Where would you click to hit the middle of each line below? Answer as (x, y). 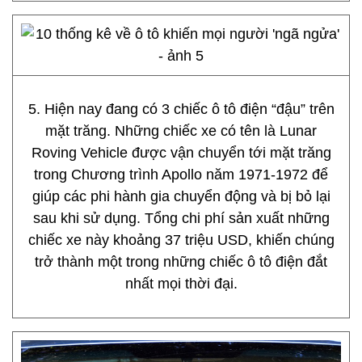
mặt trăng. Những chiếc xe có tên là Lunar (181, 131)
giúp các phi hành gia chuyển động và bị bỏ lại (181, 196)
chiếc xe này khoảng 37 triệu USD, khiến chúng (181, 240)
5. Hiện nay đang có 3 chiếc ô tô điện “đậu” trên (181, 109)
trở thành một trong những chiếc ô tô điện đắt (181, 262)
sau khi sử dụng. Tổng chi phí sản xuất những (181, 218)
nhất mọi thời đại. (181, 284)
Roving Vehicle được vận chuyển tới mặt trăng (181, 153)
